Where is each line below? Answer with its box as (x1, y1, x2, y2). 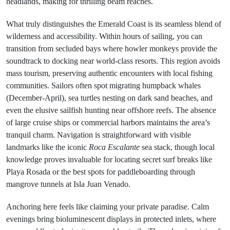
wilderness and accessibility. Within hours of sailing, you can (6, 32, 202, 41)
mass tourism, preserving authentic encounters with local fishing (6, 69, 213, 78)
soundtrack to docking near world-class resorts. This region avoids (6, 56, 220, 65)
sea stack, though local (140, 143, 215, 151)
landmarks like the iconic (6, 143, 89, 151)
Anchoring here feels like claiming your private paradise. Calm (6, 202, 209, 211)
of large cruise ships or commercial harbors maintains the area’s (6, 118, 210, 127)
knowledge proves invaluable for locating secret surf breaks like (6, 155, 212, 164)
